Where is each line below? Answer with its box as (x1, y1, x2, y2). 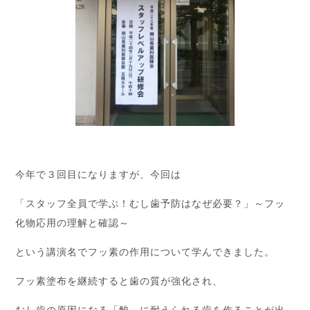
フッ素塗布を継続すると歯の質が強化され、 (15, 274, 223, 286)
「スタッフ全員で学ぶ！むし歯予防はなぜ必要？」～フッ (15, 197, 285, 209)
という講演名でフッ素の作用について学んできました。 (15, 245, 275, 257)
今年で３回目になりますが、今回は (15, 167, 182, 180)
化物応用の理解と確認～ (15, 216, 130, 228)
